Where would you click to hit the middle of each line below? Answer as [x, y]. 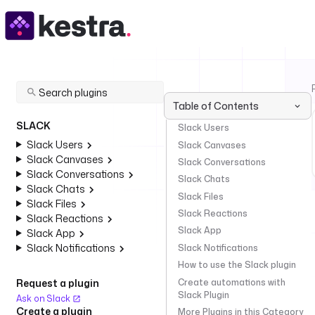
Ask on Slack [44, 298]
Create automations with [232, 282]
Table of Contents [216, 106]
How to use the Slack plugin [237, 265]
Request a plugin [58, 283]
